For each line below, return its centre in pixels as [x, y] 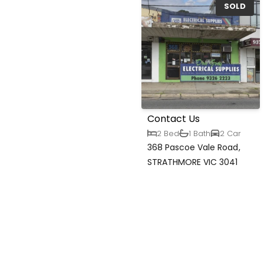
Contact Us [174, 119]
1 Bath [200, 133]
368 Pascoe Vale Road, [194, 148]
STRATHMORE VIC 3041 [193, 162]
